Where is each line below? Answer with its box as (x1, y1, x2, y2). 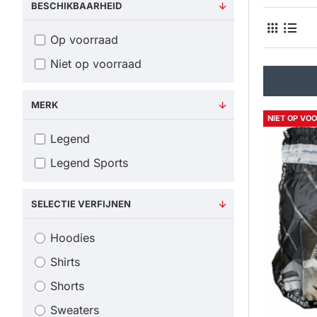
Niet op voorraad (50, 57, 142, 71)
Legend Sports (50, 156, 128, 170)
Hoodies (50, 231, 95, 245)
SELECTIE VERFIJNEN (31, 198, 131, 209)
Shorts (50, 279, 84, 293)
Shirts (50, 255, 80, 269)
